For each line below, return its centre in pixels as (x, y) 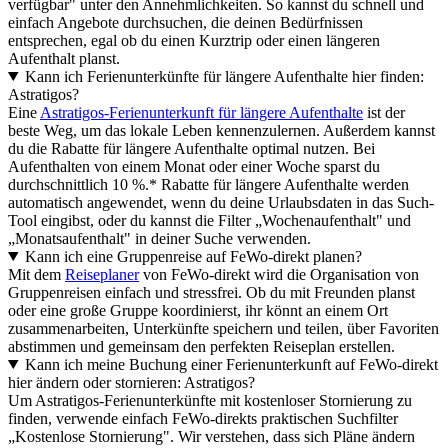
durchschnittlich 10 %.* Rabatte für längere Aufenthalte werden (208, 184)
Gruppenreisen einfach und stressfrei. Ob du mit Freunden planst (211, 292)
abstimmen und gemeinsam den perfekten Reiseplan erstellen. (201, 346)
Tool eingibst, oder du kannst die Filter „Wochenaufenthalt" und (209, 220)
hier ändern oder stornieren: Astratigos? (131, 382)
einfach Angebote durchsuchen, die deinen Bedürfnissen (185, 22)
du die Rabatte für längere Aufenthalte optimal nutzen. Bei (191, 148)
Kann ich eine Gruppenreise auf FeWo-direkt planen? (193, 256)
